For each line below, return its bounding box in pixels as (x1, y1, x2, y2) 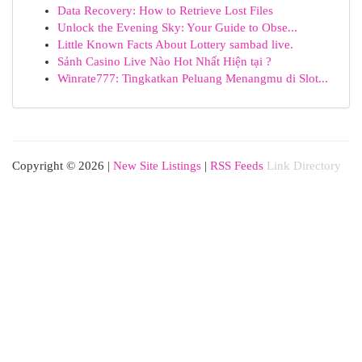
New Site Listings (113, 159, 201, 172)
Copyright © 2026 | (12, 159, 113, 172)
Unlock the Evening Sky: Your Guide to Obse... (57, 21, 297, 34)
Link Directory (267, 159, 341, 172)
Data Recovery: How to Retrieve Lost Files (57, 4, 273, 17)
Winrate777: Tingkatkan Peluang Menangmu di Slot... (57, 72, 328, 85)
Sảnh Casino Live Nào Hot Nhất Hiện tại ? (57, 55, 271, 68)
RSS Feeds (210, 159, 263, 172)
